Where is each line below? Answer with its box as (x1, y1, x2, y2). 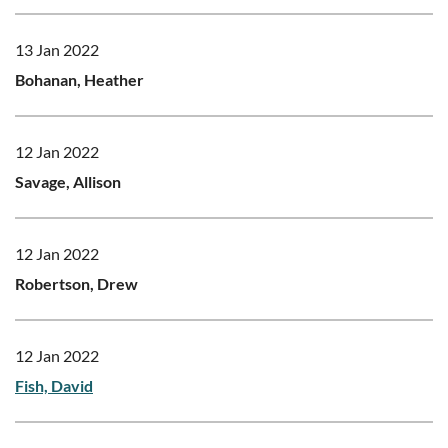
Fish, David (15, 375, 93, 395)
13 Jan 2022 (15, 39, 99, 59)
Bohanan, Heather (15, 69, 144, 89)
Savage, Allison (15, 171, 121, 191)
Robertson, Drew (15, 273, 138, 293)
